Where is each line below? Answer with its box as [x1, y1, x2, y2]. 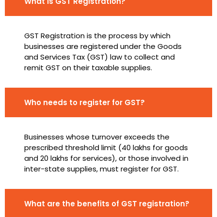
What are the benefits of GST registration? [24, 199, 189, 209]
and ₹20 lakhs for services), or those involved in [24, 153, 188, 164]
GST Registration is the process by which [24, 31, 170, 41]
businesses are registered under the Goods [24, 41, 182, 52]
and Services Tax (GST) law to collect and [24, 52, 175, 62]
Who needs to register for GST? [24, 97, 145, 108]
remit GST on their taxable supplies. [24, 62, 152, 73]
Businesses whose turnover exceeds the [24, 132, 170, 142]
